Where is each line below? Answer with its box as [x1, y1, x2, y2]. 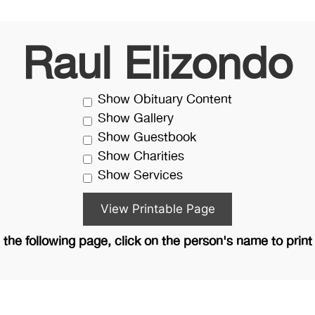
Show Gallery [98, 109, 174, 129]
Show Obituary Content [98, 90, 232, 110]
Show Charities [98, 147, 184, 167]
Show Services [98, 166, 183, 186]
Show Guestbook [98, 128, 196, 148]
